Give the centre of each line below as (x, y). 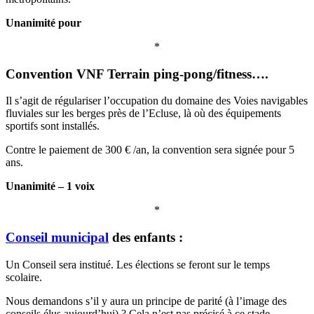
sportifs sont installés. (53, 126)
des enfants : (146, 237)
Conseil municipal (57, 237)
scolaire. (24, 277)
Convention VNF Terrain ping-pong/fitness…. (137, 74)
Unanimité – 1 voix (50, 186)
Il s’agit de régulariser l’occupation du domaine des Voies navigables (157, 101)
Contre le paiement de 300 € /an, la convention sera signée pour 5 (150, 150)
